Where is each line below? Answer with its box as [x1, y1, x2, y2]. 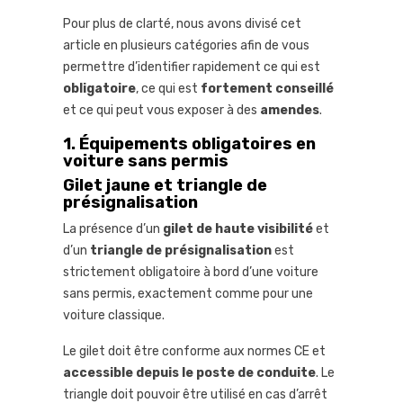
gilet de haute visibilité [163, 221, 313, 237]
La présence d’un [63, 221, 163, 237]
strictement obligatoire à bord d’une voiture [63, 264, 318, 281]
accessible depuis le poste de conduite [63, 365, 316, 381]
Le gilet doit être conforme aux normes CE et [63, 344, 326, 360]
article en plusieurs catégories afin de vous [63, 38, 309, 54]
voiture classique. [63, 308, 165, 324]
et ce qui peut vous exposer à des [63, 103, 260, 119]
